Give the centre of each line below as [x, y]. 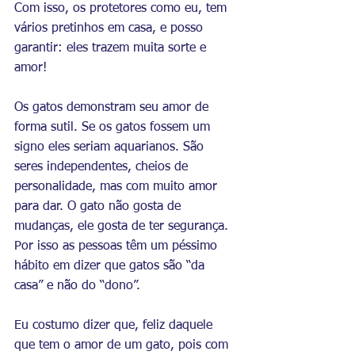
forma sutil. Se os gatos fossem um [114, 128]
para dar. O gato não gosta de [99, 207]
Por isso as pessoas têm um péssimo [118, 246]
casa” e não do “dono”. [77, 286]
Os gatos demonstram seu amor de [113, 108]
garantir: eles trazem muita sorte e [112, 48]
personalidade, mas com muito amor [118, 187]
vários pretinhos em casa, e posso [111, 29]
